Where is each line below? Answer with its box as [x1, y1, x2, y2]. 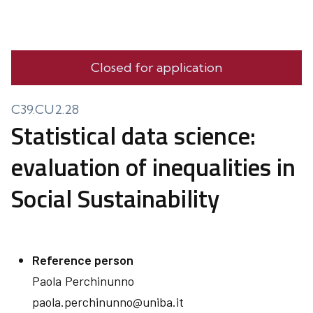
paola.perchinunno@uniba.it [32, 294, 184, 310]
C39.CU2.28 [11, 101, 79, 117]
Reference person [32, 252, 133, 268]
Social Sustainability [11, 180, 219, 217]
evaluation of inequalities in [11, 148, 296, 186]
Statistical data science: [11, 117, 256, 154]
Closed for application [91, 59, 222, 75]
